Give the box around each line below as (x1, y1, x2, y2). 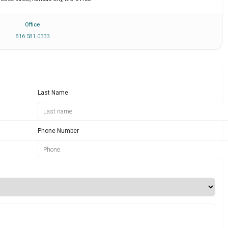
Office (25, 21, 40, 28)
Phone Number (38, 127, 79, 134)
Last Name (38, 89, 69, 97)
